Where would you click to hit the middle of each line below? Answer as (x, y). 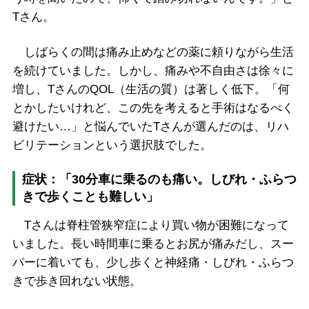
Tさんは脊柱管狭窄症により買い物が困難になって (150, 225)
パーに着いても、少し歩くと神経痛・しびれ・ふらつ (153, 262)
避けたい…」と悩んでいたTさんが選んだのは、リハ (150, 126)
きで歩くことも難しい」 (90, 196)
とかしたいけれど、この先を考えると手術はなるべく (153, 108)
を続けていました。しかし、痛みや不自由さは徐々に (153, 70)
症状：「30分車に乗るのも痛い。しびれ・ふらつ (159, 179)
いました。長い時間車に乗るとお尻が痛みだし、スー (153, 243)
